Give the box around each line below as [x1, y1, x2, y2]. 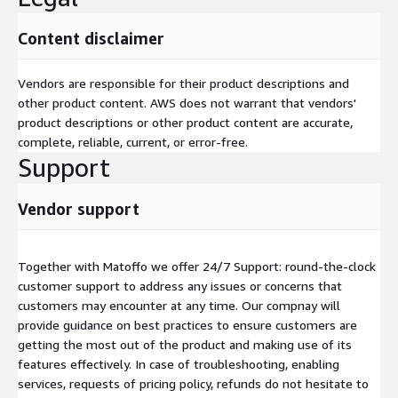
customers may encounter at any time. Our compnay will [18, 297, 340, 313]
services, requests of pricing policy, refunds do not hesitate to [18, 375, 369, 391]
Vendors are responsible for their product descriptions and [18, 75, 349, 91]
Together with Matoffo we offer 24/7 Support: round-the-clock [18, 258, 376, 274]
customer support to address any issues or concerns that [18, 277, 342, 293]
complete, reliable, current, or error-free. [18, 133, 248, 149]
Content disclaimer [18, 28, 164, 48]
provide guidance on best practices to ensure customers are [18, 316, 357, 332]
